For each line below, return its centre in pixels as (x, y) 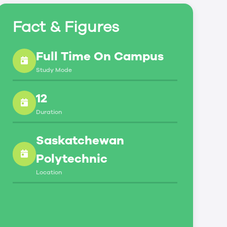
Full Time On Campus (100, 56)
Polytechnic (71, 158)
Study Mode (54, 70)
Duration (49, 112)
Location (49, 172)
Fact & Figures (66, 27)
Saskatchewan (80, 140)
